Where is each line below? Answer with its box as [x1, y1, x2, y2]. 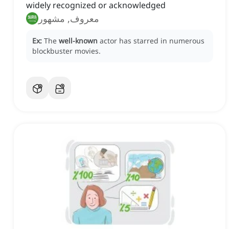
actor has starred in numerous [100, 36, 204, 46]
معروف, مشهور [38, 12, 99, 25]
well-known [59, 36, 98, 46]
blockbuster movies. [32, 46, 101, 56]
